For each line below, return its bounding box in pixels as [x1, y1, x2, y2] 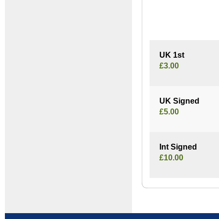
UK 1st [159, 51, 184, 60]
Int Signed [159, 143, 197, 152]
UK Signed [159, 97, 199, 106]
